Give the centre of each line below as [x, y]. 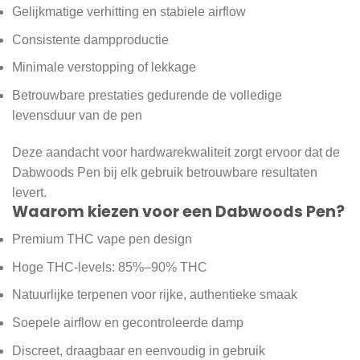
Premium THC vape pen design [102, 239]
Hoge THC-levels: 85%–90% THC [110, 267]
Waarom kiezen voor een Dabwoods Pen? [178, 211]
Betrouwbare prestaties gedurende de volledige [147, 95]
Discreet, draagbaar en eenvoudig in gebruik [139, 350]
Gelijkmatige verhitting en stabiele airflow [129, 12]
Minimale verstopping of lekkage [104, 67]
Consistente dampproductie [90, 39]
